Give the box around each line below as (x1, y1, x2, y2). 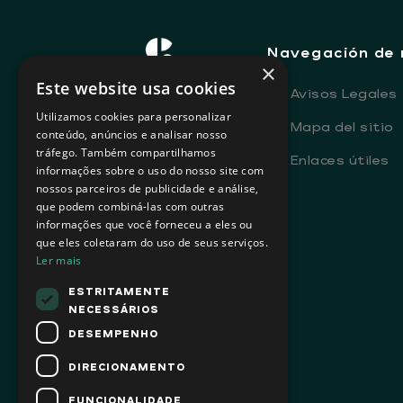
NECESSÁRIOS (68, 301, 159, 315)
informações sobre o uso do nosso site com (36, 163, 264, 178)
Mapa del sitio (286, 118, 394, 135)
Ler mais (36, 253, 82, 268)
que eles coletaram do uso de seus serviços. (36, 235, 268, 250)
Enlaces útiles (286, 151, 390, 168)
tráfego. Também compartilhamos (36, 145, 217, 160)
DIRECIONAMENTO (68, 359, 185, 372)
